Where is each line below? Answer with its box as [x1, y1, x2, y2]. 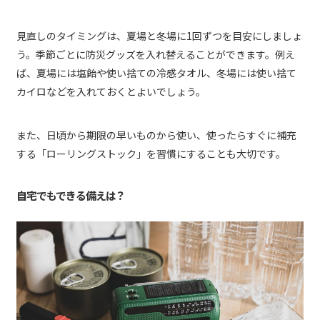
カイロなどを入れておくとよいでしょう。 [16, 84, 206, 99]
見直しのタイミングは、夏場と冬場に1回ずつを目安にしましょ [16, 29, 302, 44]
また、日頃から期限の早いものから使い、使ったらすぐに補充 [16, 128, 296, 143]
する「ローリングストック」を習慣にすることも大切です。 [16, 146, 286, 161]
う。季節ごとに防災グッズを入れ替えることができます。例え [16, 47, 295, 62]
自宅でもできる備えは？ [16, 187, 126, 203]
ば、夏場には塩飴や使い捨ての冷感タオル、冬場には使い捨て [16, 66, 296, 81]
